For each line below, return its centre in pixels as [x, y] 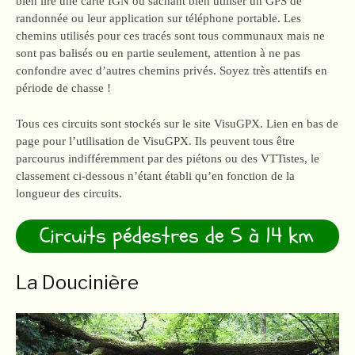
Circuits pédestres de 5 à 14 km [177, 236]
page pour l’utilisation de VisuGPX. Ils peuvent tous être [155, 141]
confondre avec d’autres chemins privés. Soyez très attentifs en [172, 71]
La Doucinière [77, 282]
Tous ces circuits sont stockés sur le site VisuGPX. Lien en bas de [177, 123]
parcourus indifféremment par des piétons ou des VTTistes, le [168, 158]
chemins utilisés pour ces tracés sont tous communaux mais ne [170, 36]
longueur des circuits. [69, 193]
